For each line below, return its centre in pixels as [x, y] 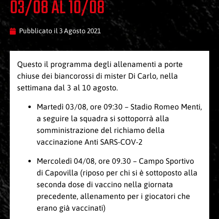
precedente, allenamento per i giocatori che [113, 196]
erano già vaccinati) [71, 208]
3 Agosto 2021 [80, 31]
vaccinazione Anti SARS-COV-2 [90, 142]
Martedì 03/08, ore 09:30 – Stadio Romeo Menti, [119, 107]
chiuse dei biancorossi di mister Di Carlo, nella [98, 76]
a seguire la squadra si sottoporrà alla [103, 119]
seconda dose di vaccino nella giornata [105, 185]
